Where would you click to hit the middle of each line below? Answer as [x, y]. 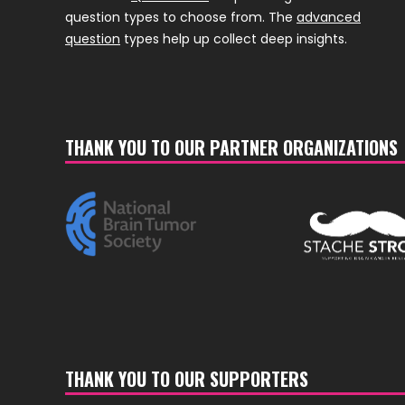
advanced [329, 17]
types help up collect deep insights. [234, 38]
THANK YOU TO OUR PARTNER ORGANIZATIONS [231, 147]
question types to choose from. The [181, 17]
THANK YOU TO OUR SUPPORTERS [187, 379]
